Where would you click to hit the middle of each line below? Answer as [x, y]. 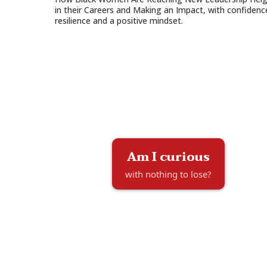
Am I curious [168, 157]
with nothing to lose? [168, 174]
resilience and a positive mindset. [119, 20]
